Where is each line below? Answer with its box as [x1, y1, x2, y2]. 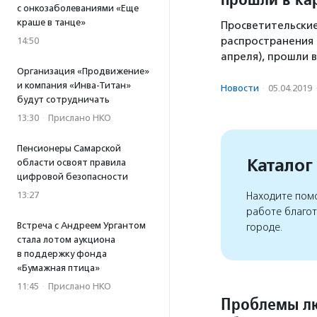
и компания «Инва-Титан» [17, 80, 131, 91]
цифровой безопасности [17, 171, 128, 182]
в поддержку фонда [17, 248, 107, 259]
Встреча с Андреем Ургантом [17, 220, 146, 231]
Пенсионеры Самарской [17, 143, 121, 154]
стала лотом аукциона [17, 234, 115, 245]
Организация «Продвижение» [17, 66, 149, 76]
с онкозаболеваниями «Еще [17, 3, 139, 13]
